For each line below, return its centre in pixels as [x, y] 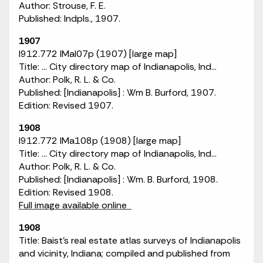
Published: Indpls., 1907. [70, 18]
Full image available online [75, 205]
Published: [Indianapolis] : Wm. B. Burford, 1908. [118, 179]
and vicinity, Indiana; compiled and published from [124, 253]
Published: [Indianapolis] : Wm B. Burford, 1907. [117, 92]
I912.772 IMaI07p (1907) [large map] [98, 54]
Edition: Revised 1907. [66, 105]
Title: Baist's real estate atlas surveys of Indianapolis [130, 240]
